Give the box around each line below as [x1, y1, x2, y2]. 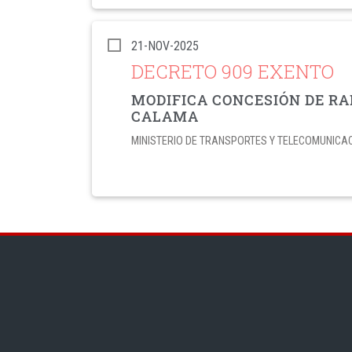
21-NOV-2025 [131, 38, 199, 53]
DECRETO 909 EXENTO [131, 59, 334, 84]
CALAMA [131, 107, 199, 126]
